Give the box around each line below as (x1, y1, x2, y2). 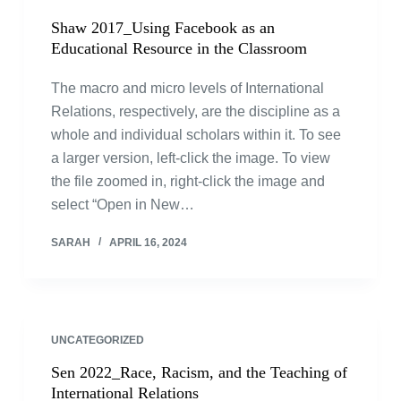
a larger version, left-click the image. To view (50, 150, 330, 166)
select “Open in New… (50, 197, 194, 212)
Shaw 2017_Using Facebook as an (50, 19, 275, 37)
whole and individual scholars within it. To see (50, 127, 341, 142)
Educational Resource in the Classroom (50, 39, 307, 57)
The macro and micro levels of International (50, 81, 324, 96)
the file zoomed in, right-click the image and (50, 174, 325, 189)
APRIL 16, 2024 (108, 236, 187, 249)
